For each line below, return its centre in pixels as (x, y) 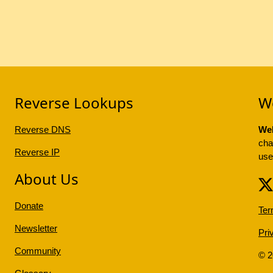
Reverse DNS (42, 130)
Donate (29, 206)
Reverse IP (37, 152)
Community (37, 251)
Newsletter (36, 229)
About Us (46, 179)
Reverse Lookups (74, 103)
